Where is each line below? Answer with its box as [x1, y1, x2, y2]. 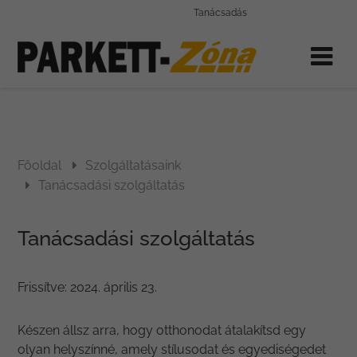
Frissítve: [18, 280, 68, 295]
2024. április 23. [67, 280, 158, 295]
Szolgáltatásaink [85, 158, 182, 173]
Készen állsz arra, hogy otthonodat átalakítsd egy [18, 323, 307, 338]
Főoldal [18, 158, 62, 173]
